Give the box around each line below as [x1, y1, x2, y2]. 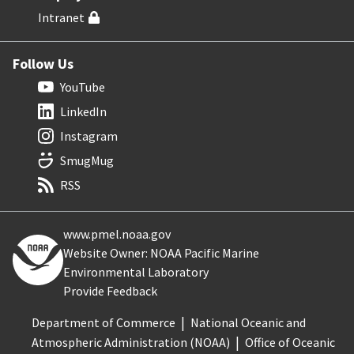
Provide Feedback [63, 283, 157, 299]
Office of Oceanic [245, 334, 335, 351]
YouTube [60, 79, 105, 96]
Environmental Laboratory [63, 264, 209, 281]
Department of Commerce [32, 314, 175, 331]
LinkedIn [60, 104, 107, 120]
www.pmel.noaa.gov [63, 226, 171, 243]
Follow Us [13, 55, 73, 73]
